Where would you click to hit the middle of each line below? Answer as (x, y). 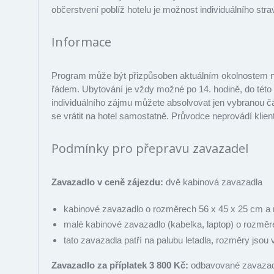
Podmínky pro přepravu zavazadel (150, 148)
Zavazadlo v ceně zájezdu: (109, 182)
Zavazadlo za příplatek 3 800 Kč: (121, 265)
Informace (81, 42)
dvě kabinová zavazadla (215, 182)
